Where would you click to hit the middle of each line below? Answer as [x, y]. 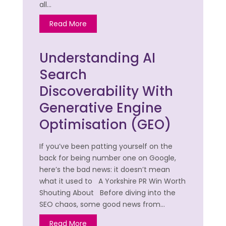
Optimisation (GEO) [105, 125]
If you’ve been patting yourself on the [106, 147]
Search [63, 75]
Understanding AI [98, 58]
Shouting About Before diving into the [108, 193]
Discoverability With [106, 92]
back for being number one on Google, [108, 158]
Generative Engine [101, 108]
